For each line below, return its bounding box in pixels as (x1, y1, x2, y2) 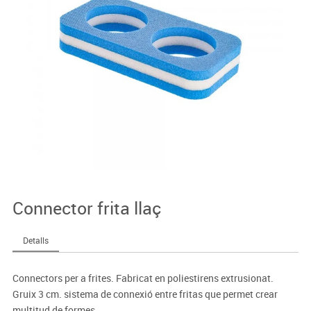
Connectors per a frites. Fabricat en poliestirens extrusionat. (12, 271, 274, 285)
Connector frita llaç (12, 196, 161, 220)
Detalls (22, 235, 49, 246)
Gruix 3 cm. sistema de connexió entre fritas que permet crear (12, 287, 278, 301)
